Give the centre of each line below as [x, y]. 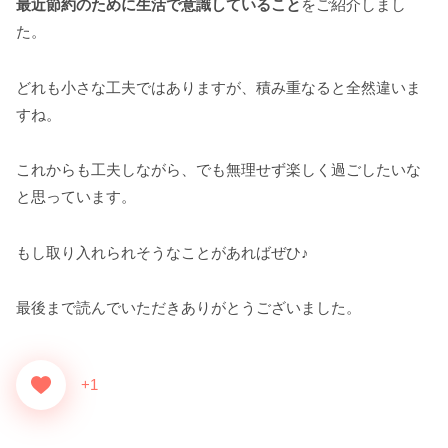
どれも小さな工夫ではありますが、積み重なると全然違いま [218, 87]
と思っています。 [76, 197]
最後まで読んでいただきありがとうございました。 [188, 308]
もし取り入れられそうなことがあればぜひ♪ [162, 252]
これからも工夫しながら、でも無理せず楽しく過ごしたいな [218, 170]
